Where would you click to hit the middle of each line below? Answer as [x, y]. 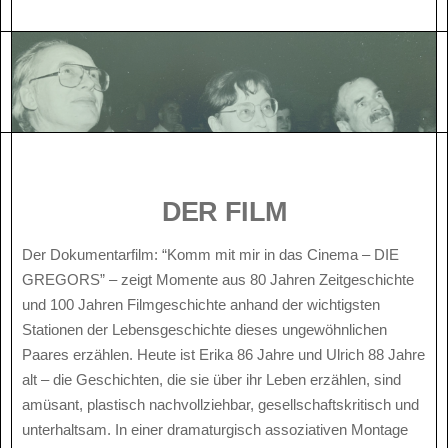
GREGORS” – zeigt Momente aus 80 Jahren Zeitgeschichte [218, 279]
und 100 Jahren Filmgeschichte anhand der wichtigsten [201, 304]
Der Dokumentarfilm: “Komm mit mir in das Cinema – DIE [210, 254]
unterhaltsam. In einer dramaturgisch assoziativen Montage [215, 429]
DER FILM [224, 211]
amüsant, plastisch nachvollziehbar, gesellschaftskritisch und [220, 404]
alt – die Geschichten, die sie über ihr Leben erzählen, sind [211, 379]
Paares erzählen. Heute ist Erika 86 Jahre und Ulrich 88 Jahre [223, 354]
